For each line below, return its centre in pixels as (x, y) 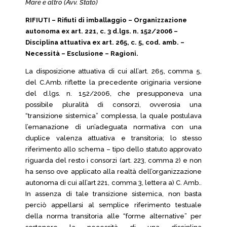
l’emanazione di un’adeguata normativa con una (113, 127)
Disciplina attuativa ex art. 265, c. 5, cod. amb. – (105, 42)
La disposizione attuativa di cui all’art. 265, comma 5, (113, 71)
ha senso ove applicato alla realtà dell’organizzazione (113, 172)
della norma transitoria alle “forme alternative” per (113, 216)
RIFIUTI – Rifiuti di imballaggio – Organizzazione (106, 20)
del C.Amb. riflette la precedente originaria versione (113, 82)
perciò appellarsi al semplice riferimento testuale (113, 205)
